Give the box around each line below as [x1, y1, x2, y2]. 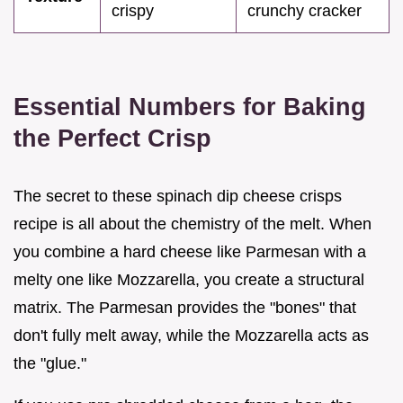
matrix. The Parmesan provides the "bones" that [13, 299, 356, 318]
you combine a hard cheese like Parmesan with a [13, 243, 366, 262]
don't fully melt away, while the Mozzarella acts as [13, 327, 369, 345]
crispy [112, 2, 154, 21]
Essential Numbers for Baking [13, 93, 366, 121]
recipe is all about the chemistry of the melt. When [13, 215, 372, 234]
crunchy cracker [247, 2, 362, 21]
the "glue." [13, 354, 86, 373]
